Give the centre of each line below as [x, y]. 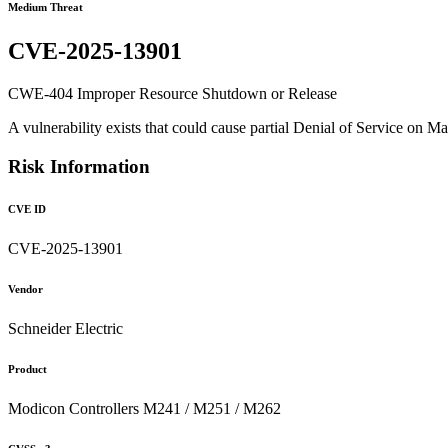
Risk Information [79, 166]
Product [27, 368]
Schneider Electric [65, 328]
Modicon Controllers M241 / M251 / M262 [144, 408]
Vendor [25, 288]
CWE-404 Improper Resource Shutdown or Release [172, 94]
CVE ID [27, 208]
